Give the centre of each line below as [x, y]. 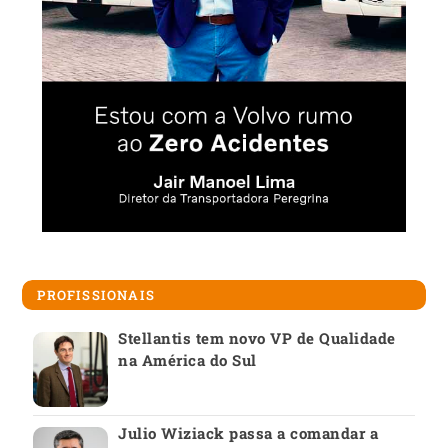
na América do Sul [187, 359]
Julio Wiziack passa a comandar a [248, 432]
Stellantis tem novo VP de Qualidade [257, 337]
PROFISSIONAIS [96, 294]
